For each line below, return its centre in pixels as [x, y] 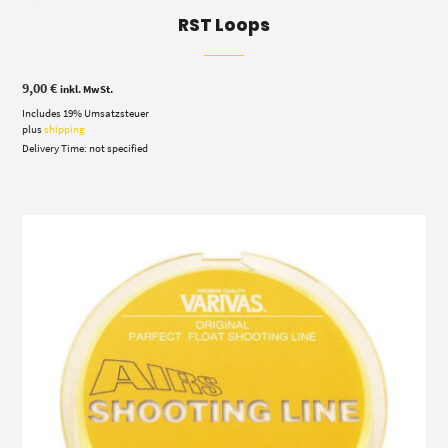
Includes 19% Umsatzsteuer [86, 113]
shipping [65, 129]
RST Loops [224, 25]
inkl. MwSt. [87, 89]
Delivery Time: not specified [85, 148]
